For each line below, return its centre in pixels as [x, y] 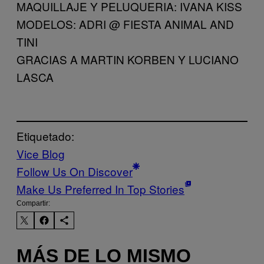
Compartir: [33, 204]
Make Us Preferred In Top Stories [100, 189]
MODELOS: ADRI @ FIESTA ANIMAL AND [125, 24]
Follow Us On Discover [75, 171]
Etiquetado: [45, 136]
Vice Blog [41, 154]
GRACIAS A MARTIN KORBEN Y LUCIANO [128, 59]
